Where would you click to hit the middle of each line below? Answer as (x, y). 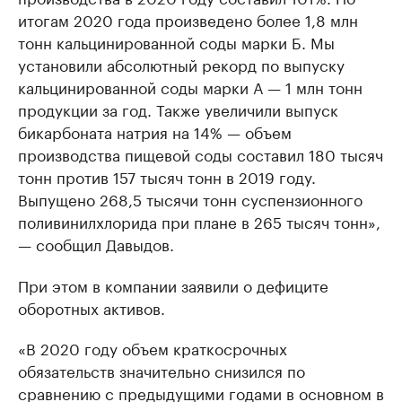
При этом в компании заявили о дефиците (173, 284)
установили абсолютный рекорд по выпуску (181, 63)
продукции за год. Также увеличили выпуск (178, 108)
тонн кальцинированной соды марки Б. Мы (176, 41)
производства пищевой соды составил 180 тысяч (201, 153)
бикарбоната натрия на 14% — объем (155, 131)
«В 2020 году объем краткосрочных (153, 347)
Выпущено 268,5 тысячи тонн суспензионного (190, 198)
